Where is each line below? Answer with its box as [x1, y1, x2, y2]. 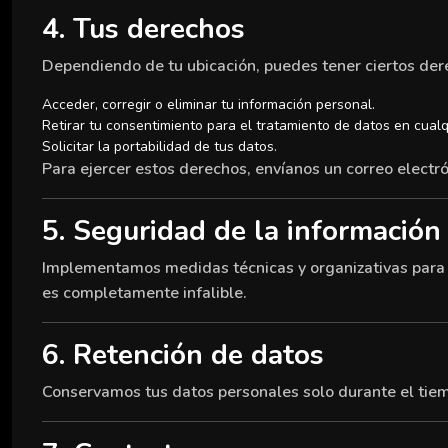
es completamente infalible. [42, 282, 247, 304]
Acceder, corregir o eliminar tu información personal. [42, 95, 375, 114]
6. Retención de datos [42, 336, 324, 374]
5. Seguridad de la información [42, 212, 441, 250]
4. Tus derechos [42, 10, 245, 48]
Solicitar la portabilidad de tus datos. [42, 137, 277, 156]
